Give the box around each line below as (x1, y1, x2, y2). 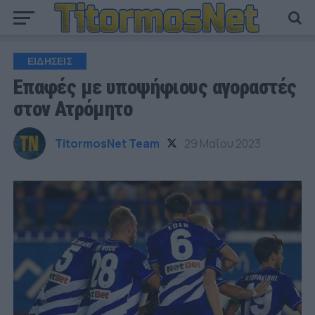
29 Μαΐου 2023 (184, 136, 261, 151)
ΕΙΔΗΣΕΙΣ (27, 56, 72, 67)
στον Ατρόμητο (13, 97, 133, 121)
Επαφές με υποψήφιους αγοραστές (13, 75, 297, 99)
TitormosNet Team (54, 136, 160, 151)
